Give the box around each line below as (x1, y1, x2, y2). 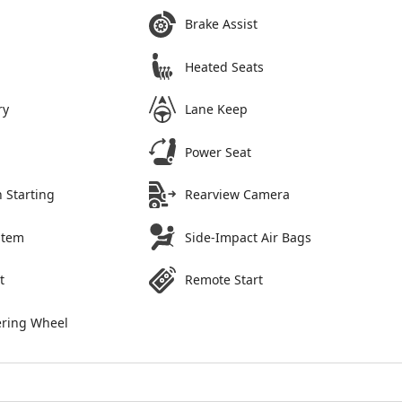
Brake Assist (185, 15, 258, 33)
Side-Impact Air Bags (185, 228, 312, 246)
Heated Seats (185, 57, 265, 75)
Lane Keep (185, 100, 249, 118)
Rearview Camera (185, 186, 291, 204)
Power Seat (185, 143, 252, 161)
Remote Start (185, 271, 264, 289)
